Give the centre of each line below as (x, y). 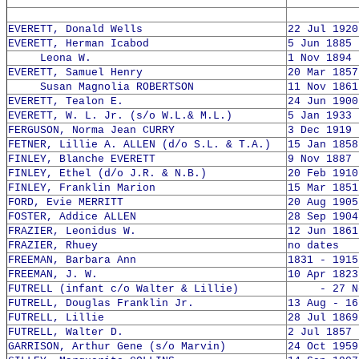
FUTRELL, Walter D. (66, 332)
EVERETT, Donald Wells (75, 29)
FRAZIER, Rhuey (53, 246)
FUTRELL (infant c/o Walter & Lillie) (123, 289)
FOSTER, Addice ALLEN (72, 217)
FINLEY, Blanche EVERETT (82, 159)
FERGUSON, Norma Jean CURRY (91, 130)
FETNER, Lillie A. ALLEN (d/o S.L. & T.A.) (139, 145)
